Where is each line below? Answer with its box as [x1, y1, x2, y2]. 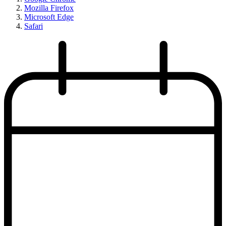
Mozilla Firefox [24, 3, 74, 12]
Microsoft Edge [24, 12, 74, 21]
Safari [24, 21, 43, 30]
